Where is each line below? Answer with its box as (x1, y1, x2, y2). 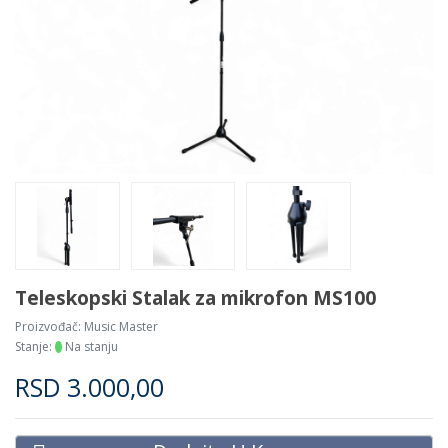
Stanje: (15, 338, 55, 356)
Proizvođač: (15, 318, 84, 336)
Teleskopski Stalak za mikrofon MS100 (15, 284, 376, 312)
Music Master (84, 318, 158, 336)
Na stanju (62, 338, 118, 356)
